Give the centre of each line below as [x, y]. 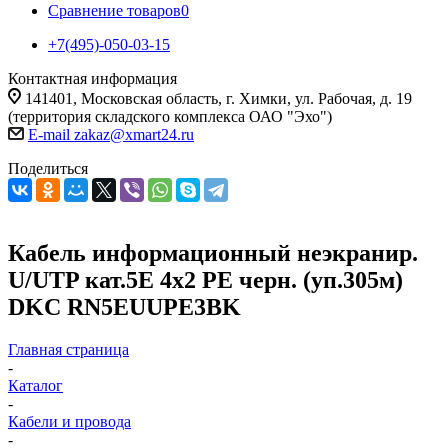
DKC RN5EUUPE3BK [124, 306]
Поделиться [48, 168]
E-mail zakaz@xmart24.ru [111, 134]
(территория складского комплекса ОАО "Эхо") [170, 116]
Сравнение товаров [114, 10]
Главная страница [68, 349]
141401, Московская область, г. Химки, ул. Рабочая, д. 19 [218, 98]
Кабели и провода [69, 421]
